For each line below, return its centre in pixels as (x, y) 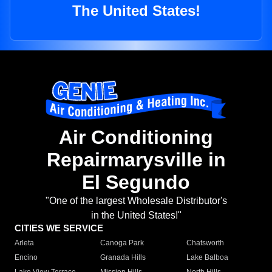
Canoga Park (122, 243)
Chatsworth (205, 243)
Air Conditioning (136, 138)
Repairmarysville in (136, 160)
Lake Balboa (207, 258)
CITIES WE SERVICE (59, 228)
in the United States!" (136, 216)
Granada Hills (123, 258)
